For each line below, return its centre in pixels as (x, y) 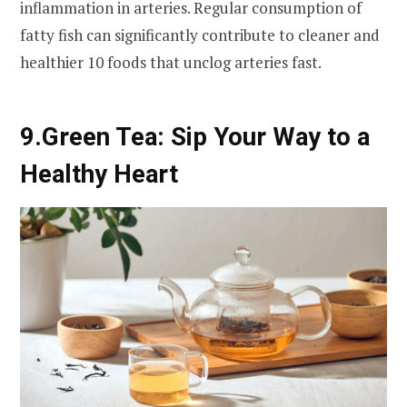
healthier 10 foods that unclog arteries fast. (171, 62)
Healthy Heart (99, 174)
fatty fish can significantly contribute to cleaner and (200, 35)
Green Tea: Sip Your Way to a (206, 137)
